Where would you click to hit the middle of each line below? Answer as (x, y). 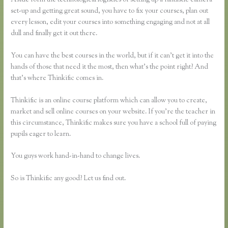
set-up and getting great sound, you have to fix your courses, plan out (110, 11)
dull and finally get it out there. (54, 33)
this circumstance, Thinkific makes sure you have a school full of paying (114, 123)
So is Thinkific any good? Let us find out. (68, 179)
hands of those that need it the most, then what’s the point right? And (110, 67)
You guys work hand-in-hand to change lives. (76, 156)
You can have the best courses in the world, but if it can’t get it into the (112, 56)
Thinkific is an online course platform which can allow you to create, (109, 101)
